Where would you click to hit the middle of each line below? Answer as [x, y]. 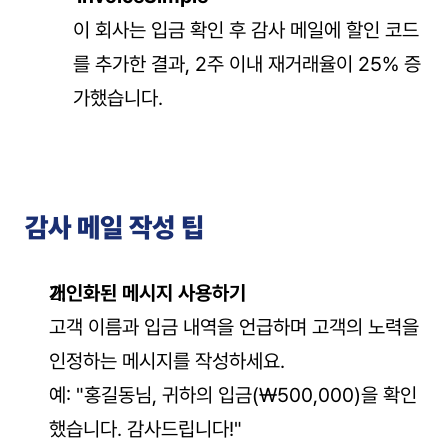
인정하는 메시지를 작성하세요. [167, 361]
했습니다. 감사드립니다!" [145, 429]
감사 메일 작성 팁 [114, 227]
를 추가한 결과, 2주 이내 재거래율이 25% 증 [247, 64]
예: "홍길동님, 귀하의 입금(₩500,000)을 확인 [233, 395]
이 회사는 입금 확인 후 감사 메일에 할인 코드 [246, 30]
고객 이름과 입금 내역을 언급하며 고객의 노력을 [234, 327]
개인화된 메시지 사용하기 [147, 293]
